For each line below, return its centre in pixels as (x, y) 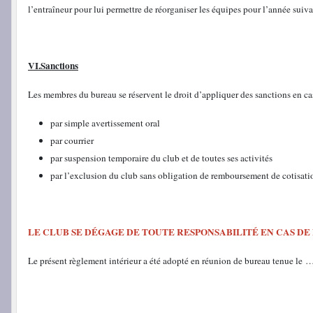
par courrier (72, 140)
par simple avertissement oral (105, 123)
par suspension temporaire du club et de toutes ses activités (161, 158)
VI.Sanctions (53, 65)
